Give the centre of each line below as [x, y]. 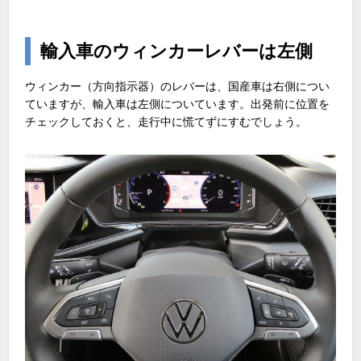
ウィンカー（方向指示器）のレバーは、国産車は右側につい [178, 87]
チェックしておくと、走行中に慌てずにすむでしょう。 [166, 122]
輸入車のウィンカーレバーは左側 [177, 52]
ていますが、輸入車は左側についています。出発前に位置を [178, 104]
